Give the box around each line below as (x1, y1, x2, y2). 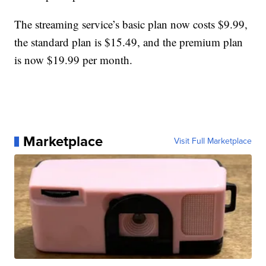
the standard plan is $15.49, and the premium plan (14, 34, 243, 50)
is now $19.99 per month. (14, 52, 133, 68)
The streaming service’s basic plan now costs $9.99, (14, 17, 248, 32)
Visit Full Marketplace (173, 135, 252, 148)
